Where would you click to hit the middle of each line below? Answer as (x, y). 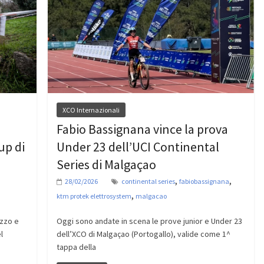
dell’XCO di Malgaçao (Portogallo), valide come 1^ (143, 234)
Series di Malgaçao (106, 164)
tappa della (76, 247)
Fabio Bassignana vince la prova (142, 129)
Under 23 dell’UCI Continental (138, 146)
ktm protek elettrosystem (94, 196)
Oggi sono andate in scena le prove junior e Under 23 (149, 221)
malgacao (151, 196)
